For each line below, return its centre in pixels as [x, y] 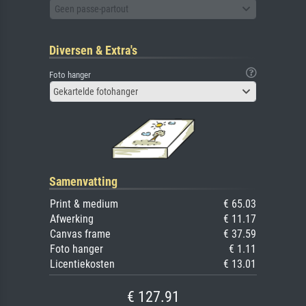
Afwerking [72, 219]
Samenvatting [83, 182]
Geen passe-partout [92, 9]
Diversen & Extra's [93, 51]
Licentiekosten [82, 264]
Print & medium [84, 204]
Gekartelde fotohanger [96, 92]
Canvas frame [80, 234]
